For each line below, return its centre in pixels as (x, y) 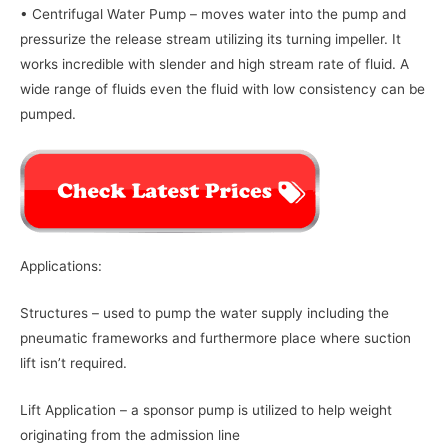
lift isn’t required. (73, 363)
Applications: (61, 266)
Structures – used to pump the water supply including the (204, 313)
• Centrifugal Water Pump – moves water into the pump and (213, 13)
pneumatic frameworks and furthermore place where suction (215, 338)
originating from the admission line (130, 435)
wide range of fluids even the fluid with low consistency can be (222, 88)
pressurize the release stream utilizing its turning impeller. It (210, 38)
